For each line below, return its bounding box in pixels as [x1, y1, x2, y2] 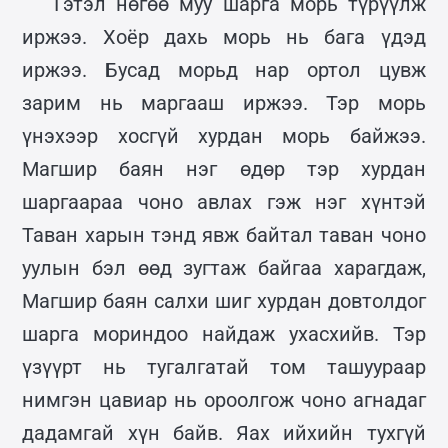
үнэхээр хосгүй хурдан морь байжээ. [22, 123, 426, 148]
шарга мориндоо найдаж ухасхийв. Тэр [22, 321, 426, 346]
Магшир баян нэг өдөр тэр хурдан [22, 156, 426, 181]
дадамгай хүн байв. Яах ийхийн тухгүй [22, 420, 426, 445]
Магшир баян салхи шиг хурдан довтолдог [22, 288, 426, 313]
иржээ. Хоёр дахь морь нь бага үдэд [22, 24, 426, 49]
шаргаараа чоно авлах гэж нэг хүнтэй [22, 189, 426, 214]
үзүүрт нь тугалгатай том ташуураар [22, 354, 426, 379]
